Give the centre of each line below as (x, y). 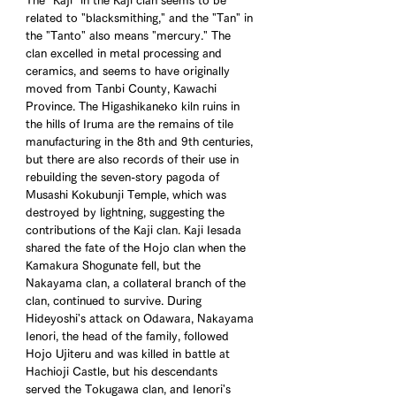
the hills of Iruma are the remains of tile (131, 125)
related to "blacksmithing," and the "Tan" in (141, 19)
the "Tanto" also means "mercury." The (130, 36)
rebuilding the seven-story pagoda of (124, 178)
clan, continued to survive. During (115, 301)
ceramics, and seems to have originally (129, 72)
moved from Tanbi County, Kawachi (123, 89)
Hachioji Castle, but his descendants (123, 372)
